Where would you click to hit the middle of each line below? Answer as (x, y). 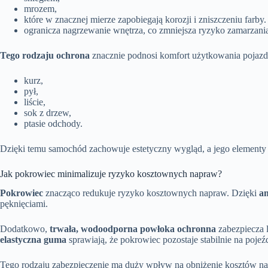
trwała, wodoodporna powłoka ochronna (133, 229)
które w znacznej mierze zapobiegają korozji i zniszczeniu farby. (145, 19)
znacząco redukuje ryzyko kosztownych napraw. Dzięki (151, 193)
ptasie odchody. (53, 123)
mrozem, (40, 8)
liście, (35, 102)
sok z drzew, (48, 112)
